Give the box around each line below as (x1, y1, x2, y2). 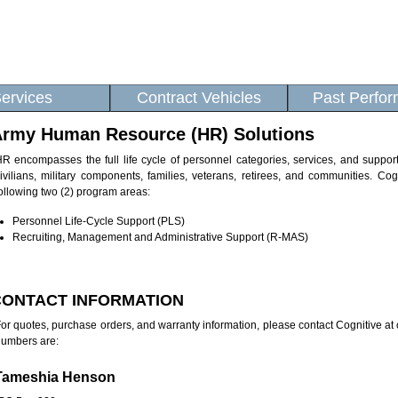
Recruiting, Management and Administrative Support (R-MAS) (12, 230, 308, 243)
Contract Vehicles (137, 89, 261, 107)
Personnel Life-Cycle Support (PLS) (12, 214, 185, 227)
